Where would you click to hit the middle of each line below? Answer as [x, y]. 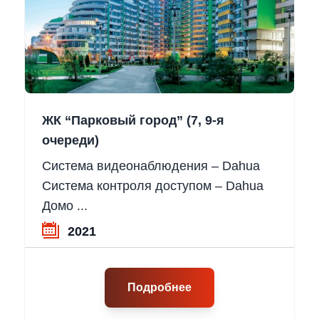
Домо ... [64, 206]
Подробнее [159, 288]
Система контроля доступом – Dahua [152, 186]
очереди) [70, 141]
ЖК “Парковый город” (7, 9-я [133, 121]
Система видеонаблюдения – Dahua [151, 166]
